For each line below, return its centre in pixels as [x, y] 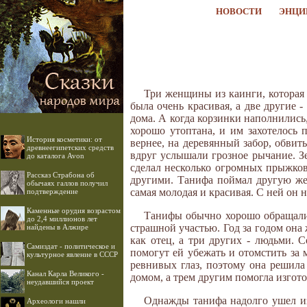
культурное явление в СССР [72, 254]
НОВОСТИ [238, 12]
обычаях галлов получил [67, 183]
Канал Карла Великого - [65, 273]
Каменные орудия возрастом [74, 210]
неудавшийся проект [60, 282]
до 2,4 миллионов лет [62, 219]
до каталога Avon [56, 156]
